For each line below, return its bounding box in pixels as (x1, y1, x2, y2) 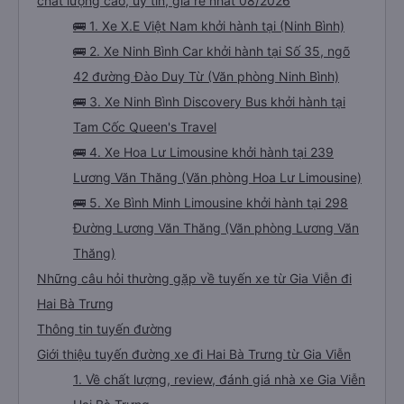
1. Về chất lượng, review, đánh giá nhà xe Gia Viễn (73, 372, 365, 387)
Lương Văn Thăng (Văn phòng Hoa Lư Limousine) (73, 170, 362, 185)
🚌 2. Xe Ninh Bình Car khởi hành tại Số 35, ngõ (73, 43, 350, 59)
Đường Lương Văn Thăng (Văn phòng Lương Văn (73, 220, 359, 235)
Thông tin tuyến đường (37, 321, 172, 336)
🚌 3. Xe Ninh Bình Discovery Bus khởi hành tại (73, 94, 345, 109)
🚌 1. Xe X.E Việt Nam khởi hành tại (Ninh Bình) (73, 18, 344, 33)
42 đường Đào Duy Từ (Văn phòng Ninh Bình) (73, 69, 339, 84)
